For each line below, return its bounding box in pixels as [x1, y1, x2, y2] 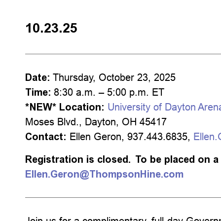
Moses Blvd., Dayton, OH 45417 [25, 116, 173, 127]
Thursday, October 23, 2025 [53, 72, 176, 83]
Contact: [25, 131, 67, 143]
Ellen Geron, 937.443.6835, [67, 131, 194, 142]
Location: [59, 101, 105, 113]
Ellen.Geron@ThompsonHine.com [25, 168, 184, 180]
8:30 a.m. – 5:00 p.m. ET [54, 86, 165, 98]
